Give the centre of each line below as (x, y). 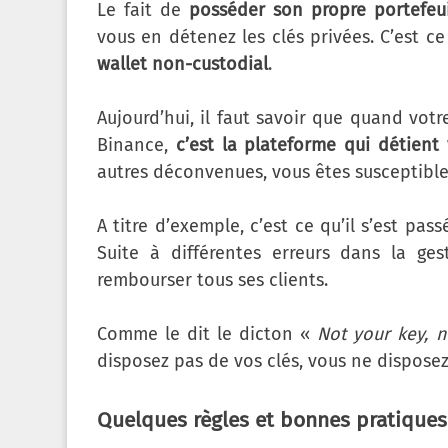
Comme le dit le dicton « (207, 334)
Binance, (136, 145)
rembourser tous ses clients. (212, 280)
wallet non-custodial (182, 64)
